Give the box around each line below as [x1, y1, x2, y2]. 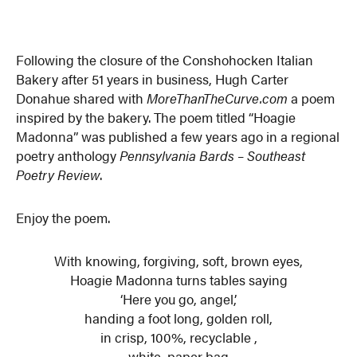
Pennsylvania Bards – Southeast [116, 146, 306, 166]
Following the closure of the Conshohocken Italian [16, 50, 314, 70]
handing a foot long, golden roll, [84, 308, 273, 328]
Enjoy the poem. [16, 208, 111, 228]
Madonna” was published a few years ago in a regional [16, 127, 340, 147]
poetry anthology [16, 146, 117, 166]
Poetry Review [16, 165, 100, 185]
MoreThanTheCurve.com [147, 88, 288, 108]
